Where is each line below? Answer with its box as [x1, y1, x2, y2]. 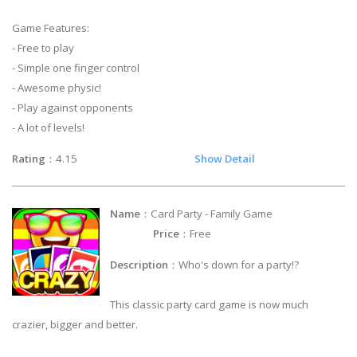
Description [110, 257, 169, 273]
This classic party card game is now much [110, 297, 309, 312]
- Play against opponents [12, 100, 133, 115]
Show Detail [194, 151, 255, 166]
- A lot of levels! [12, 120, 84, 135]
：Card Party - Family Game [140, 206, 345, 222]
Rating [12, 151, 45, 166]
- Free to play [12, 40, 74, 55]
